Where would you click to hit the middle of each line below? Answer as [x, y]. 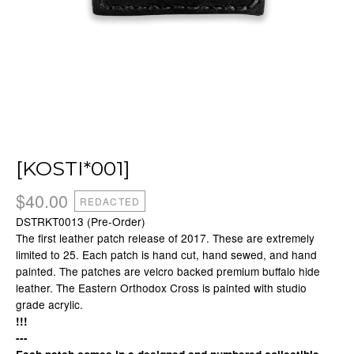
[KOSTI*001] [73, 168]
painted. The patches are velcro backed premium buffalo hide [168, 271]
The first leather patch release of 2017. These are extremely [165, 238]
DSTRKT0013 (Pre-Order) [81, 221]
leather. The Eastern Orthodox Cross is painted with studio [161, 288]
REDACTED [110, 201]
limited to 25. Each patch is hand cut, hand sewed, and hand [166, 254]
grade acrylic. [49, 304]
